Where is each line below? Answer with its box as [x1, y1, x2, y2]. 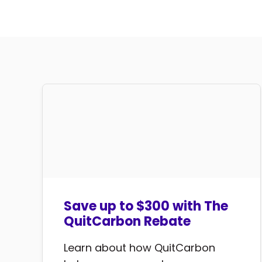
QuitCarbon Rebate [64, 212, 191, 231]
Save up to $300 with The [64, 197, 228, 216]
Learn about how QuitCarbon [64, 240, 215, 256]
